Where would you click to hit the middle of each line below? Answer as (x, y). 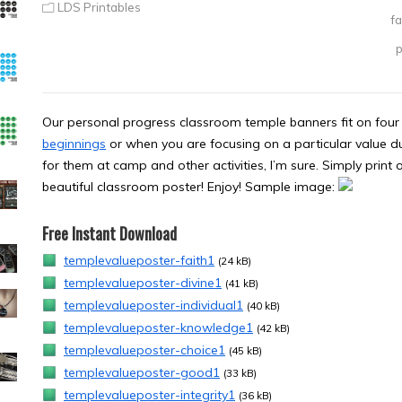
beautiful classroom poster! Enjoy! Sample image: (190, 187)
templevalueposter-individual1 (153, 305)
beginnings (74, 144)
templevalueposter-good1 (142, 372)
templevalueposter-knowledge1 (158, 328)
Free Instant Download (109, 233)
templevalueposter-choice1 (144, 350)
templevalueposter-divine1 (143, 283)
